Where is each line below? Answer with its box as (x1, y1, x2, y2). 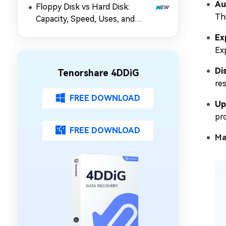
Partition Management (36, 26, 120, 36)
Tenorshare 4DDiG (57, 68, 139, 78)
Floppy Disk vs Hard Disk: (36, 2, 130, 12)
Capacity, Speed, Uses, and (36, 14, 135, 24)
